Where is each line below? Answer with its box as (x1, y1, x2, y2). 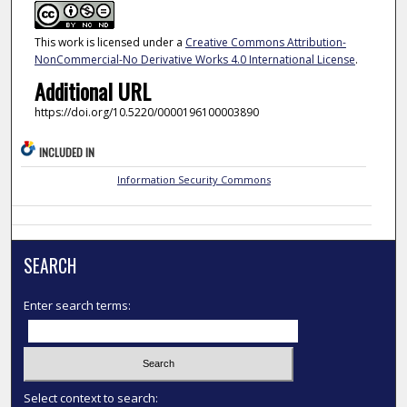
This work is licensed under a (34, 34, 185, 50)
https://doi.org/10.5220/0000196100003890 (34, 104, 259, 121)
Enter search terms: (24, 296, 132, 313)
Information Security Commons (116, 172, 271, 186)
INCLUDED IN (39, 144, 95, 160)
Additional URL (34, 74, 151, 108)
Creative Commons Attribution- (184, 34, 346, 50)
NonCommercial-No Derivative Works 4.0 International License (34, 51, 355, 67)
